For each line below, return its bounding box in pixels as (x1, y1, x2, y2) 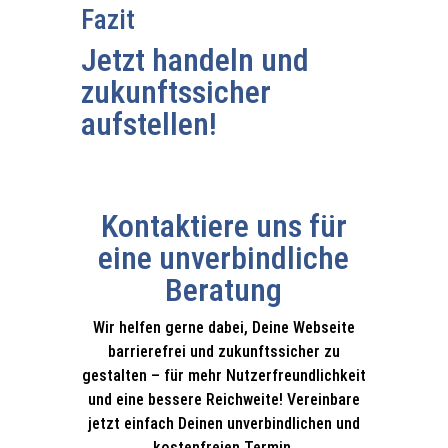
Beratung (165, 271, 283, 309)
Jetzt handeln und (80, 41, 309, 79)
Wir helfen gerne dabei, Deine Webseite (92, 318, 355, 337)
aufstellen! (80, 105, 217, 143)
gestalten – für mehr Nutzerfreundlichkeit (81, 366, 366, 385)
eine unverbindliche (98, 239, 350, 277)
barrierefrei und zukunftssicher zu (107, 342, 340, 361)
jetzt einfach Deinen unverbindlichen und (87, 414, 360, 433)
